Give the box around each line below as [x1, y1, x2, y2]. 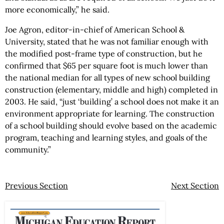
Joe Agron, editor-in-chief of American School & [5, 24, 184, 34]
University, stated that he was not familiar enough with [5, 36, 208, 46]
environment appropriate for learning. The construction [5, 108, 214, 118]
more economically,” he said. [5, 4, 109, 14]
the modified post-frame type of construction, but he [5, 48, 202, 58]
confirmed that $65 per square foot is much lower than [5, 60, 208, 70]
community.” [5, 144, 51, 154]
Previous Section [5, 180, 68, 190]
